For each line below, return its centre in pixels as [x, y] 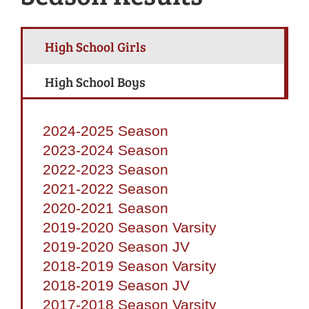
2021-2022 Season [106, 189]
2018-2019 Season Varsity [130, 266]
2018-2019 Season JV [116, 286]
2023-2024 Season [106, 150]
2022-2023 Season [106, 170]
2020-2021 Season [106, 208]
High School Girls [96, 47]
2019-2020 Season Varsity [130, 228]
